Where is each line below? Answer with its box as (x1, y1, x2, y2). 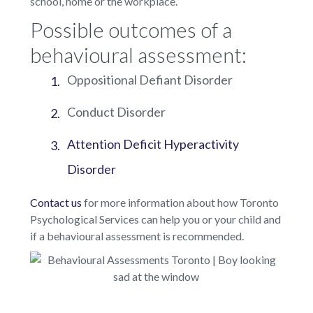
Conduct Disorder (66, 103, 166, 119)
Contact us (29, 195, 82, 209)
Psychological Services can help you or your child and (29, 212, 281, 226)
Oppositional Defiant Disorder (66, 71, 233, 87)
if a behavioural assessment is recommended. (29, 228, 244, 242)
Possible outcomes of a (29, 16, 232, 42)
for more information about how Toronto (81, 195, 279, 209)
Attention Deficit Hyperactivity (66, 136, 239, 152)
